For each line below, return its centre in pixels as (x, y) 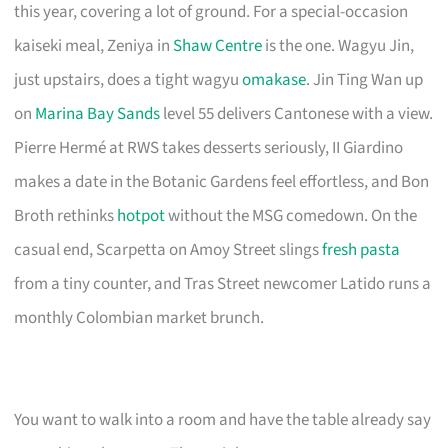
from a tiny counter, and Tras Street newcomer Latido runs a (223, 283)
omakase (274, 79)
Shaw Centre (218, 45)
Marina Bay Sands (98, 113)
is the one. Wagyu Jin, (338, 45)
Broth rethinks (66, 215)
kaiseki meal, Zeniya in (94, 45)
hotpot (141, 215)
